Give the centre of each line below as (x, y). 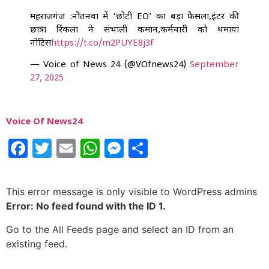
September (214, 65)
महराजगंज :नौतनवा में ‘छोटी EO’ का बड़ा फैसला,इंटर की (134, 17)
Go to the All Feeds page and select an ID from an (120, 229)
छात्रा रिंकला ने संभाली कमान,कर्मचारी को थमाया (134, 30)
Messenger (175, 149)
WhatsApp (147, 149)
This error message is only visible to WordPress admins (131, 192)
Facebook (72, 149)
